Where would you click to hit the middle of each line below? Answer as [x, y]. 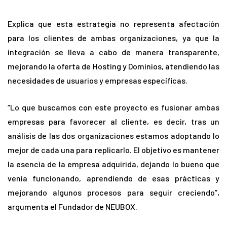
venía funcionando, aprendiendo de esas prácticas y [113, 178]
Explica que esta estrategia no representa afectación [113, 23]
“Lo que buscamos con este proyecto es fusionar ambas [113, 107]
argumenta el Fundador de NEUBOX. [72, 206]
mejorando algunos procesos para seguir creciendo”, [113, 192]
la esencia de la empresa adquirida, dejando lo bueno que [113, 164]
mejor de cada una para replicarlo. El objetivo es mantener [113, 149]
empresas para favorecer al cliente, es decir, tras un [113, 121]
